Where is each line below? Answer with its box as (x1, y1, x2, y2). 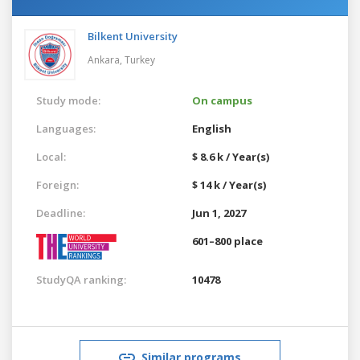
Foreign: (36, 177, 79, 192)
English (192, 121, 231, 136)
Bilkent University (88, 28, 178, 43)
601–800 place (192, 233, 263, 248)
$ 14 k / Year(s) (192, 177, 266, 192)
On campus (192, 92, 252, 108)
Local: (36, 149, 66, 164)
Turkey (125, 52, 155, 67)
